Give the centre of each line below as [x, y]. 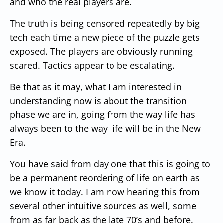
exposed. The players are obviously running [101, 51]
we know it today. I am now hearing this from [105, 191]
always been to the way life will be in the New [105, 128]
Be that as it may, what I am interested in [96, 86]
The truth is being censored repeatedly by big [105, 23]
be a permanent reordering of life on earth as [105, 177]
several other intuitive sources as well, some [103, 205]
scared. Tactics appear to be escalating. [92, 65]
